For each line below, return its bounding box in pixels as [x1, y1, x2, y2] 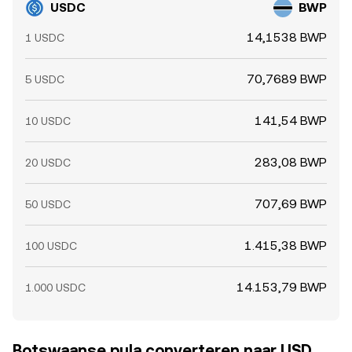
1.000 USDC [25, 281, 86, 294]
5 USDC [25, 73, 64, 86]
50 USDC [25, 198, 71, 211]
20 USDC [25, 156, 71, 169]
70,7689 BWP [247, 71, 327, 86]
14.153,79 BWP [236, 280, 327, 295]
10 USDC [25, 115, 71, 127]
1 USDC [25, 31, 64, 44]
